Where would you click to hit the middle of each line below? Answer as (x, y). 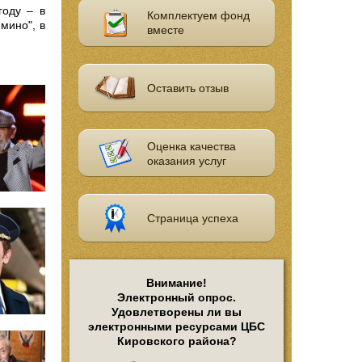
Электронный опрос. (177, 298)
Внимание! (177, 283)
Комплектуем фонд (199, 15)
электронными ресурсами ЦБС (177, 327)
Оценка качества (192, 146)
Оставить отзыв (188, 88)
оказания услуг (187, 160)
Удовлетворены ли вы (177, 312)
